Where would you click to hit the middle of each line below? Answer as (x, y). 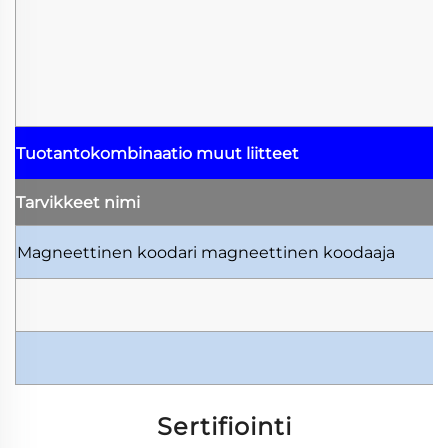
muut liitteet (247, 153)
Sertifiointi (224, 426)
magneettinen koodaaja (298, 252)
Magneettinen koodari (109, 252)
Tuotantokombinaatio (106, 153)
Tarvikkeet (60, 202)
